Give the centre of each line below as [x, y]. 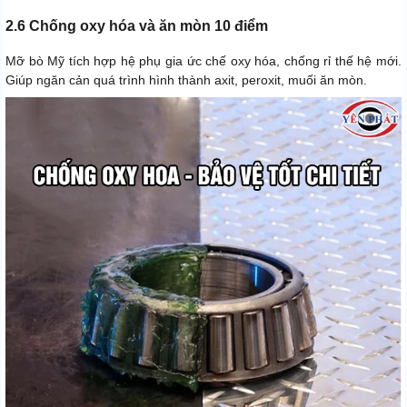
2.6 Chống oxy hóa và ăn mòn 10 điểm [137, 26]
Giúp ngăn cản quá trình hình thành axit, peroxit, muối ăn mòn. [186, 80]
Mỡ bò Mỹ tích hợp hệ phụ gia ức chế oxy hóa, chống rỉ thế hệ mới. [203, 61]
